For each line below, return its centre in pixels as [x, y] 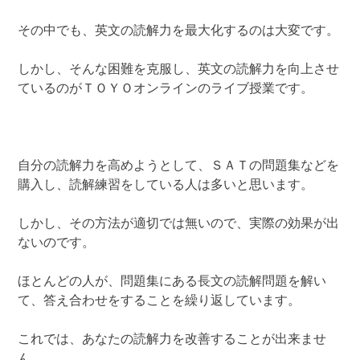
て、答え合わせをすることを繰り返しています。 [160, 301]
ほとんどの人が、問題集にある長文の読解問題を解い [172, 282]
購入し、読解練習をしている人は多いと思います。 [166, 185]
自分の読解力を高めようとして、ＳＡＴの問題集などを [179, 166]
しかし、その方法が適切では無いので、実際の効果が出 [179, 224]
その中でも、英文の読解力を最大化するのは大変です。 [179, 31]
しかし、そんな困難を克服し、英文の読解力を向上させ [179, 70]
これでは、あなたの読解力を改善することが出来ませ [172, 340]
